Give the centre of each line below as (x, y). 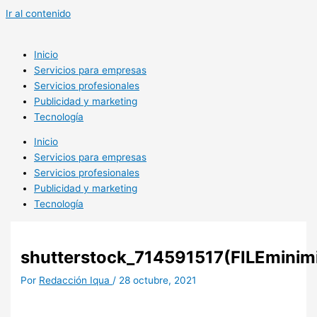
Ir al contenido (38, 13)
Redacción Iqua (76, 281)
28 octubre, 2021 (158, 281)
